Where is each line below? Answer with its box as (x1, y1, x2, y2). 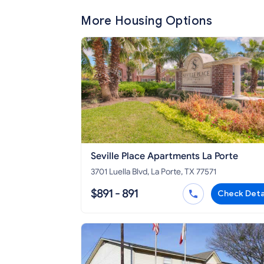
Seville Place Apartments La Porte (91, 150, 238, 163)
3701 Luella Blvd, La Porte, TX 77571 (91, 167, 216, 177)
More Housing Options (81, 14, 212, 29)
